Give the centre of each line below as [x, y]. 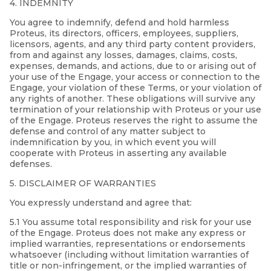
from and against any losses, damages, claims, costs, [123, 55]
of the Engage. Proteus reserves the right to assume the [134, 121]
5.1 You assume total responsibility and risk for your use [131, 222]
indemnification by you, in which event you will [113, 142]
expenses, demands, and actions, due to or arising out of [133, 66]
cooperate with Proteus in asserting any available [118, 153]
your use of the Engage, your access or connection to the [135, 77]
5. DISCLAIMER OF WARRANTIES [83, 184]
